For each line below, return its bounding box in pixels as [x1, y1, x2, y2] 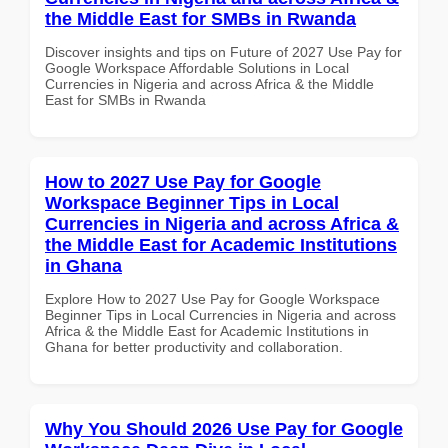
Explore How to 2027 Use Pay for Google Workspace [45, 290, 380, 307]
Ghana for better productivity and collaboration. [45, 338, 343, 355]
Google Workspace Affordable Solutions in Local [45, 59, 349, 76]
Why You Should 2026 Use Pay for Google [45, 418, 403, 439]
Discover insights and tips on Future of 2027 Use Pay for [45, 43, 402, 60]
